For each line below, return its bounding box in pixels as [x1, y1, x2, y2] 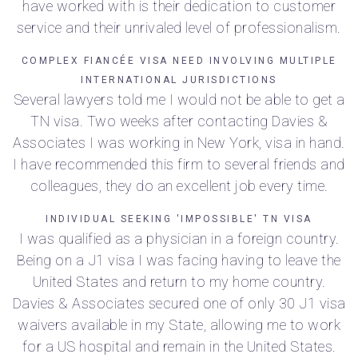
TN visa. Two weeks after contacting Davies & [30, 113, 328, 130]
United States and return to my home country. [32, 273, 326, 291]
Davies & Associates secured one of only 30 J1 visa [12, 295, 346, 312]
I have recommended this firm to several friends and [13, 156, 345, 173]
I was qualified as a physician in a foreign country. [18, 230, 340, 248]
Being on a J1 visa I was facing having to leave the [17, 252, 341, 269]
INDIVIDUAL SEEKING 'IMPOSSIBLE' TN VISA [46, 213, 312, 225]
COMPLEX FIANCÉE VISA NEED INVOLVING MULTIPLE [21, 55, 337, 67]
